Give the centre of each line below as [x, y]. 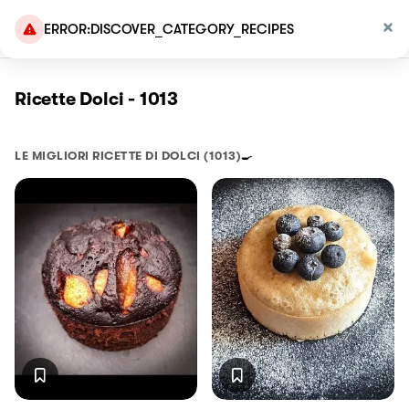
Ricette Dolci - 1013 [96, 99]
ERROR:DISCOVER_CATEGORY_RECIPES [169, 29]
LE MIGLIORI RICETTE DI [88, 156]
